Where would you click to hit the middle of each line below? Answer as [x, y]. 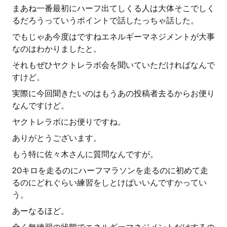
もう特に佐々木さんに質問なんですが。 [85, 154]
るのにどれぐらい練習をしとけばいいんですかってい [109, 183]
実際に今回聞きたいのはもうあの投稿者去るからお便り [113, 93]
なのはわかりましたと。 [57, 49]
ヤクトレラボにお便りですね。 [69, 122]
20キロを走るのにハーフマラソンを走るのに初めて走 [110, 171]
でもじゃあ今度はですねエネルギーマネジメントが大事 [113, 37]
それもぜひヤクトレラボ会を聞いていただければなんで [113, 65]
